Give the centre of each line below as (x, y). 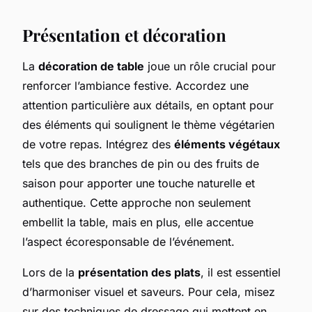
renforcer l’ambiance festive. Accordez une (135, 85)
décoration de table (91, 66)
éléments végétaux (227, 144)
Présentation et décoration (124, 34)
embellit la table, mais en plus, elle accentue (138, 222)
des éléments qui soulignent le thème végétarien (148, 124)
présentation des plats (139, 272)
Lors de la (50, 272)
